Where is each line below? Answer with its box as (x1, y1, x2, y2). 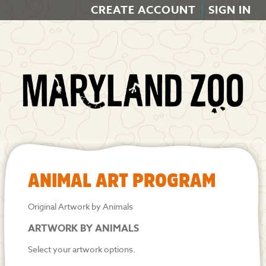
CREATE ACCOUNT (91, 2, 196, 18)
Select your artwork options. (28, 243, 135, 255)
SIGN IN (208, 2, 251, 18)
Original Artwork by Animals (28, 201, 133, 213)
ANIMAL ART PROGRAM (28, 167, 216, 194)
